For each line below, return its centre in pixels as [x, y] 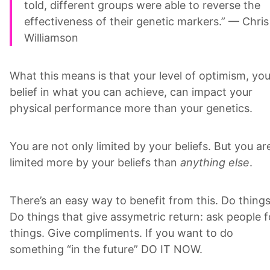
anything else [215, 163]
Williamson [51, 38]
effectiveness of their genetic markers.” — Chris [146, 22]
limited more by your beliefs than [95, 163]
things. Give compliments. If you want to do [121, 233]
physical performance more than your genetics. [131, 108]
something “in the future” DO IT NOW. [106, 250]
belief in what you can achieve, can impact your [131, 92]
